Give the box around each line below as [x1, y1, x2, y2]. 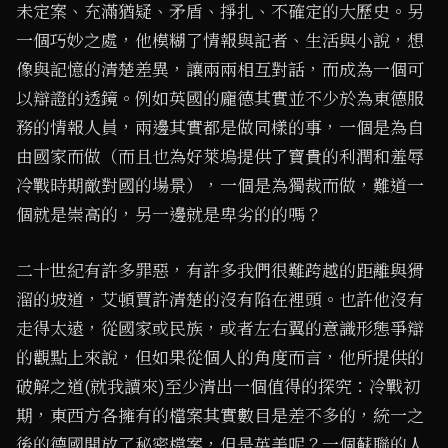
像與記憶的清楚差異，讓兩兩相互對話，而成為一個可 [16, 58, 424, 83]
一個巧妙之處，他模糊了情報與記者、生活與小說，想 [16, 29, 424, 54]
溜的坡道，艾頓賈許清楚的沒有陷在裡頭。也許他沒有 [16, 288, 424, 313]
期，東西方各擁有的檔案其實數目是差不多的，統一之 [16, 404, 424, 429]
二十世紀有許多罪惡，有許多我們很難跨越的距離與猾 [16, 259, 424, 284]
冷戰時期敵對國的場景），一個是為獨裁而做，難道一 [16, 174, 424, 199]
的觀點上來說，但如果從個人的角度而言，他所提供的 [16, 346, 424, 371]
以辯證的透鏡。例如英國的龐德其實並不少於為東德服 [16, 87, 424, 112]
